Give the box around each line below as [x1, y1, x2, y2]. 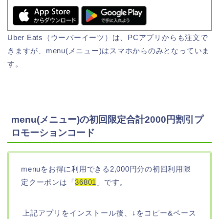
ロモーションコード [11, 127, 95, 138]
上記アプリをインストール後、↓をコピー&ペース [22, 208, 197, 217]
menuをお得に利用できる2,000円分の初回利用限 [21, 164, 191, 173]
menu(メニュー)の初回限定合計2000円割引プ [11, 114, 203, 125]
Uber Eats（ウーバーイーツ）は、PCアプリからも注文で [7, 33, 208, 42]
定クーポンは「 [21, 177, 75, 186]
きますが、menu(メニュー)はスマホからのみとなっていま [7, 46, 210, 55]
